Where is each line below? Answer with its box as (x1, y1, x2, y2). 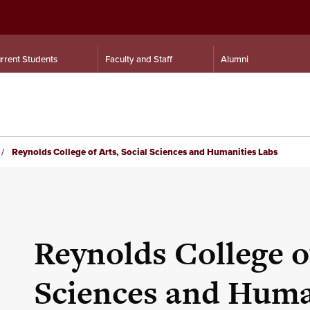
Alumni (221, 53, 248, 66)
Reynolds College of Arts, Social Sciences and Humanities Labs (10, 145, 277, 158)
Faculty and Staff (105, 53, 172, 66)
